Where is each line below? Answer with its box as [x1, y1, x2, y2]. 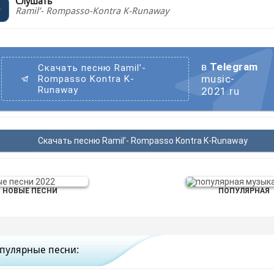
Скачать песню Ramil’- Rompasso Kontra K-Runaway [38, 136, 248, 146]
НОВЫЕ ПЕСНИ [2, 187, 57, 195]
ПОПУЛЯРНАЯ [218, 187, 270, 195]
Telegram [209, 61, 258, 73]
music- [201, 73, 235, 85]
